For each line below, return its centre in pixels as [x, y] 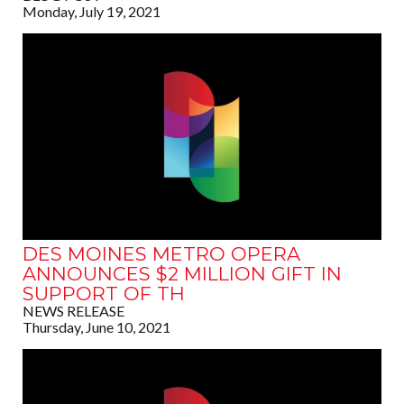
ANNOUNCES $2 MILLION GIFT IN [182, 274]
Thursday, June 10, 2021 [96, 327]
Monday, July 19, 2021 [92, 12]
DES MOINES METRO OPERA [161, 254]
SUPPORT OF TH [104, 294]
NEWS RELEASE [73, 311]
